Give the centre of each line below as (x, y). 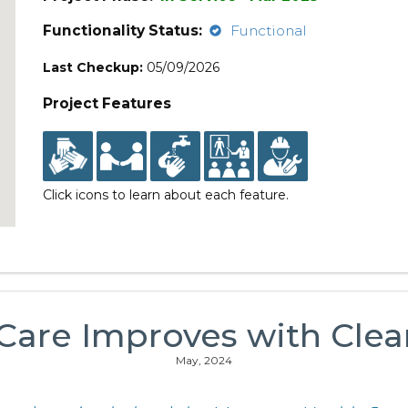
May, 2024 (204, 360)
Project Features (107, 103)
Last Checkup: (93, 67)
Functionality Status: (123, 31)
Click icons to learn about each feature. (166, 195)
